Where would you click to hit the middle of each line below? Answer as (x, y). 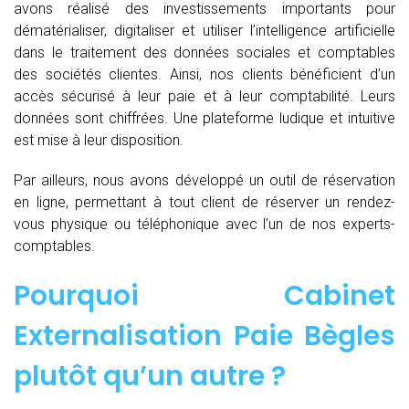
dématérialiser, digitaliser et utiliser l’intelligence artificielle (204, 30)
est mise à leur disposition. (99, 140)
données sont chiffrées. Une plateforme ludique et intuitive (204, 118)
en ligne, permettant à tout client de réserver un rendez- (204, 202)
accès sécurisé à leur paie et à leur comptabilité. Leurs (204, 96)
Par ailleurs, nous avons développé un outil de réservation (204, 180)
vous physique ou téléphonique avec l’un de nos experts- (204, 224)
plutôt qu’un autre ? (150, 376)
